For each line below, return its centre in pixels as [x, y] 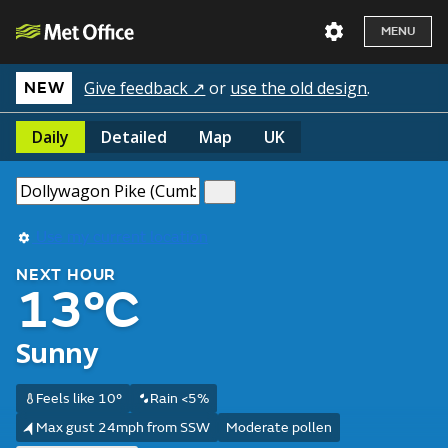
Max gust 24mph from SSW [122, 427]
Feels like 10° [78, 398]
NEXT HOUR [66, 275]
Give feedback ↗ [145, 88]
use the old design [299, 88]
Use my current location [120, 237]
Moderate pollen [278, 427]
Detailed [134, 137]
